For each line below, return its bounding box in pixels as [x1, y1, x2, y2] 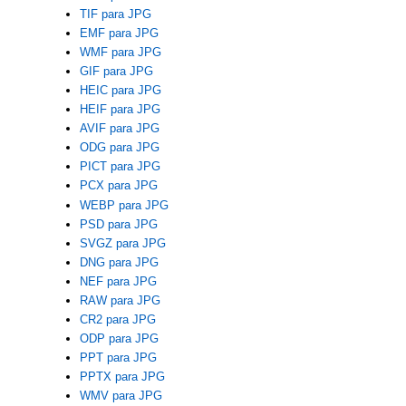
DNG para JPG [79, 256, 159, 270]
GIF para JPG [79, 64, 153, 79]
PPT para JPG [79, 351, 157, 365]
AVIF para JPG [79, 121, 159, 136]
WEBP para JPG [79, 198, 169, 213]
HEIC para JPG [79, 83, 161, 98]
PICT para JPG [79, 159, 160, 174]
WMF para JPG [79, 45, 161, 60]
